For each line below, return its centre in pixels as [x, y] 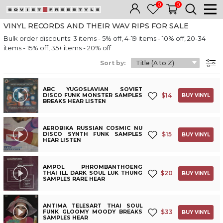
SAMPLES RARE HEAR [74, 179]
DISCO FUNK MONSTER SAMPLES [93, 95]
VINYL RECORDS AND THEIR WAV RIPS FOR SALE [96, 26]
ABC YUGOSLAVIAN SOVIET [93, 89]
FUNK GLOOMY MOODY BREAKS [93, 212]
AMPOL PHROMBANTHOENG [93, 167]
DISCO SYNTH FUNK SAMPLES [93, 134]
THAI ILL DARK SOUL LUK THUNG [93, 173]
